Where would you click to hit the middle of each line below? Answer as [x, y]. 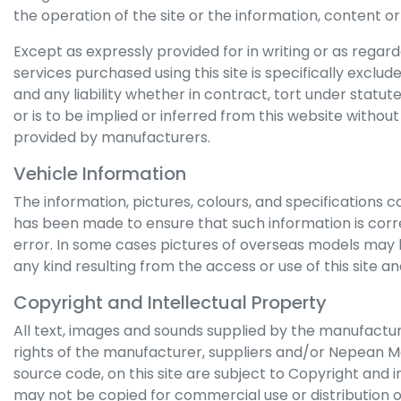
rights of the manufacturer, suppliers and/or [171, 352]
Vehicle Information [100, 174]
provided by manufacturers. [112, 137]
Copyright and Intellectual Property [170, 303]
